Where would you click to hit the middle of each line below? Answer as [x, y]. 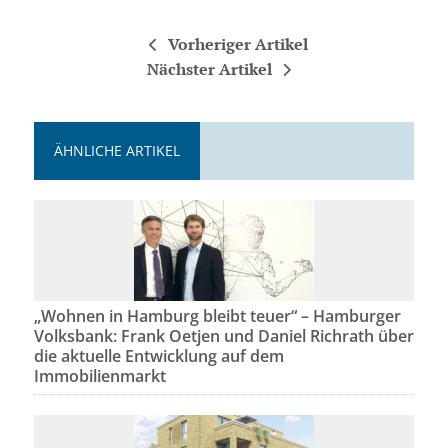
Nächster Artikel [209, 69]
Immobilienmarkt [99, 376]
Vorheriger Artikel [238, 44]
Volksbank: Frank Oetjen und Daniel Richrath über [223, 336]
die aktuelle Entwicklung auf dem [158, 356]
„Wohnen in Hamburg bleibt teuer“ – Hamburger [217, 316]
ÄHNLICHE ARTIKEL [116, 151]
